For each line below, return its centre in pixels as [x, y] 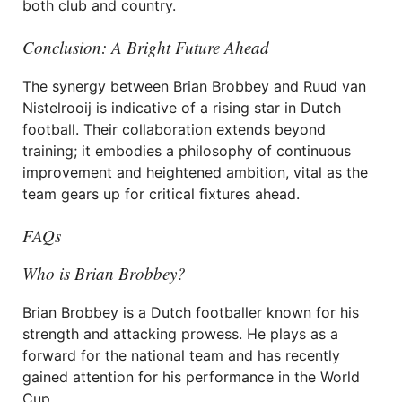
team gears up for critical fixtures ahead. [161, 194]
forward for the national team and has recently [181, 355]
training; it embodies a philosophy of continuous [187, 151]
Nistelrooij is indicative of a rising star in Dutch [182, 108]
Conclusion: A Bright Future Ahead [146, 47]
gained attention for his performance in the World [191, 377]
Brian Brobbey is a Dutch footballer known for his [191, 312]
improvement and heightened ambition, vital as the [195, 172]
